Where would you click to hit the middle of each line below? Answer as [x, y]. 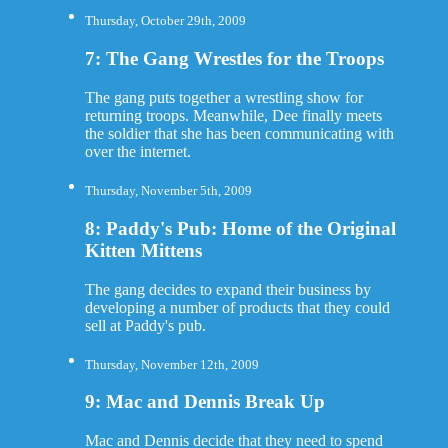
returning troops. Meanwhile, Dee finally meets [233, 115]
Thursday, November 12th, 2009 [171, 364]
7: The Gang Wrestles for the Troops [234, 59]
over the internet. [137, 151]
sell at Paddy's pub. [145, 325]
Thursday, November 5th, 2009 [168, 191]
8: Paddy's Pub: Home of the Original [240, 228]
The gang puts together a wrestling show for [223, 97]
